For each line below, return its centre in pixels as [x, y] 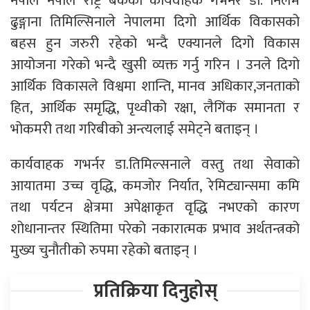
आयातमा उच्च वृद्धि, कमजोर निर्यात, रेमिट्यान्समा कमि [155, 185]
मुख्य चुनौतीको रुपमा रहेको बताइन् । [104, 250]
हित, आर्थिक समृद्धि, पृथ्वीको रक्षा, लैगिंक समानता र [155, 107]
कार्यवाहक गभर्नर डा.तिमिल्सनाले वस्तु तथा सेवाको [155, 164]
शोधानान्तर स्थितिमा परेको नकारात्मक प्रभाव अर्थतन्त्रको [155, 228]
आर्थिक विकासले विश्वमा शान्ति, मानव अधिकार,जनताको [155, 86]
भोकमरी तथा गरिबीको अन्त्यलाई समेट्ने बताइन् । [135, 129]
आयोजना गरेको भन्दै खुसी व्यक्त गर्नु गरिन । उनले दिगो [155, 64]
